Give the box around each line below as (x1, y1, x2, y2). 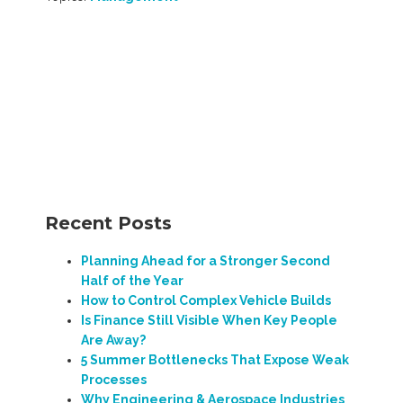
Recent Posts (45, 211, 172, 234)
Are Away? (81, 332, 146, 347)
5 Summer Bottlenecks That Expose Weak (81, 352, 349, 367)
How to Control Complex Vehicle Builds (81, 292, 331, 308)
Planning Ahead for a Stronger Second (81, 253, 330, 268)
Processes (81, 372, 147, 387)
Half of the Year (81, 273, 184, 288)
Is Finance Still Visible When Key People (81, 312, 337, 327)
